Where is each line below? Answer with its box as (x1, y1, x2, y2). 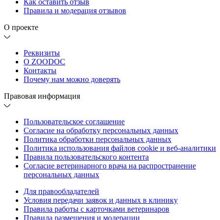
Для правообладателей (24, 187, 99, 195)
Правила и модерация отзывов (24, 6, 126, 15)
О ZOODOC (24, 57, 65, 66)
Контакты (24, 66, 56, 75)
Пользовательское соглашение (24, 117, 125, 126)
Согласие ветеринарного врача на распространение (24, 161, 196, 170)
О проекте (4, 23, 38, 31)
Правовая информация (4, 91, 80, 100)
